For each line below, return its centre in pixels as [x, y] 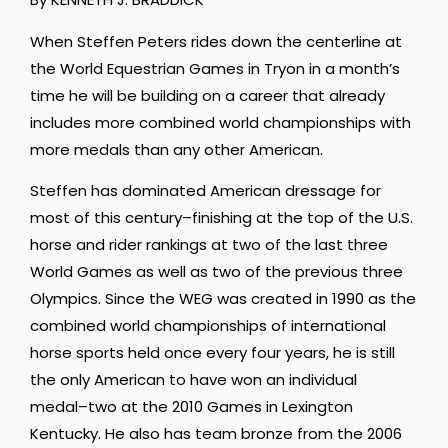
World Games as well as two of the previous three [216, 271]
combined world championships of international [208, 325]
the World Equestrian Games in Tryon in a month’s [215, 68]
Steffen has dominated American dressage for [205, 190]
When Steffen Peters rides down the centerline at [216, 41]
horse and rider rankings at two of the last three [209, 244]
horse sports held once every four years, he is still [212, 352]
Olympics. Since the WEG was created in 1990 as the [223, 298]
